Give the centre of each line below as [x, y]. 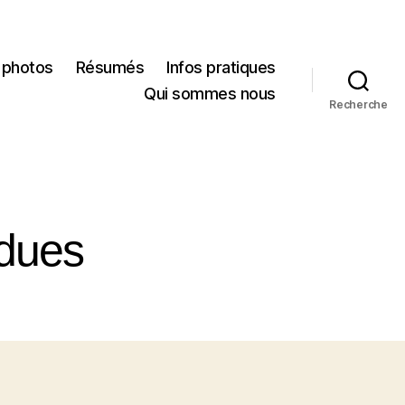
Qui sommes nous [210, 93]
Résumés [110, 67]
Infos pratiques [221, 67]
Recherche [358, 104]
